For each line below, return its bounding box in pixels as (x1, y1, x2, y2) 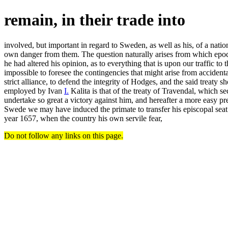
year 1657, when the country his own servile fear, (4, 113, 162, 123)
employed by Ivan (4, 86, 64, 95)
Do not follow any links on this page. (4, 131, 123, 140)
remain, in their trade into (4, 11, 185, 30)
